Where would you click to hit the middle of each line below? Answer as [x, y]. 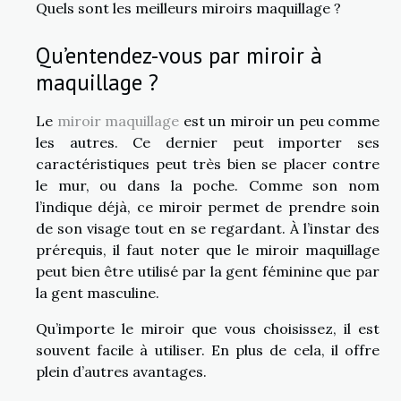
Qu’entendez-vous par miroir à [179, 55]
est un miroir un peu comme [279, 120]
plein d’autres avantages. [123, 371]
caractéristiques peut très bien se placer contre [208, 163]
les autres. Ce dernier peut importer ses [208, 142]
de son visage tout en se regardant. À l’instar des [208, 228]
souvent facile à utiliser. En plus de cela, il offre [208, 350]
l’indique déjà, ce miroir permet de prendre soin [208, 206]
